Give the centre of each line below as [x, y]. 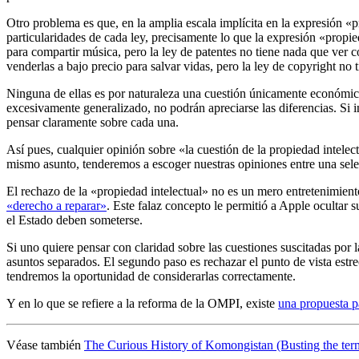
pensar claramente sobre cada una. [93, 122]
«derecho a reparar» [56, 205]
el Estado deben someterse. [75, 220]
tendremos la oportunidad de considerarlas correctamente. [151, 276]
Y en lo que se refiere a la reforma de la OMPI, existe [142, 303]
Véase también [45, 345]
